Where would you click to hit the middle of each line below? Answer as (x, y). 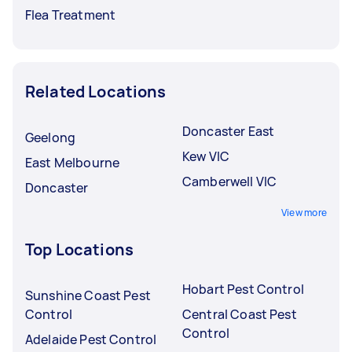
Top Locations (79, 249)
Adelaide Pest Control (91, 339)
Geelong (51, 137)
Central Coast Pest (240, 314)
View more (304, 212)
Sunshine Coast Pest (88, 295)
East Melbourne (73, 162)
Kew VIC (206, 156)
